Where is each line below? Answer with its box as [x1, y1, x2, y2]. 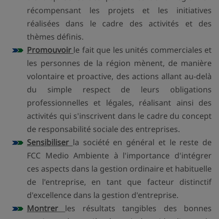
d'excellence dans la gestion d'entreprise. [27, 190, 178, 200]
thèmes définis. [27, 31, 84, 42]
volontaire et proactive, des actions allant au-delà [27, 71, 212, 82]
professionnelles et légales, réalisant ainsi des [27, 97, 212, 108]
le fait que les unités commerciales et [73, 44, 212, 55]
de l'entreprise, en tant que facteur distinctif [27, 176, 212, 187]
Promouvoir [27, 44, 74, 55]
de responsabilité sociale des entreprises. [27, 124, 180, 134]
